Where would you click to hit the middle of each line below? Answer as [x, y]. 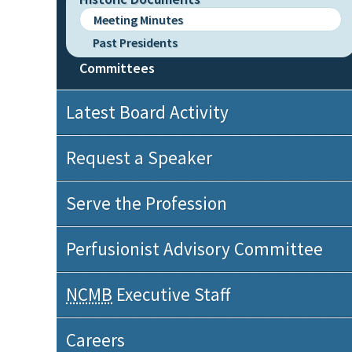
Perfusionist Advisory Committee [194, 249]
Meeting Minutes [138, 19]
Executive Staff [171, 294]
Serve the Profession [147, 203]
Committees [117, 68]
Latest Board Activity [147, 112]
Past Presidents [135, 42]
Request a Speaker [139, 158]
